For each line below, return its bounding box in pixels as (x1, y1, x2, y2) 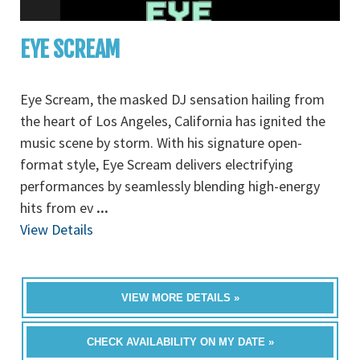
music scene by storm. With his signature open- (20, 133, 302, 152)
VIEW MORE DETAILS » (121, 292, 239, 304)
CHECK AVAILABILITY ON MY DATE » (86, 336, 274, 348)
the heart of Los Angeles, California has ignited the (20, 112, 325, 130)
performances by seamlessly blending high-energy (20, 177, 320, 195)
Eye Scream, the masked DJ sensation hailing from (20, 90, 325, 108)
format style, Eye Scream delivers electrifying (20, 155, 293, 174)
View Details (20, 220, 93, 239)
